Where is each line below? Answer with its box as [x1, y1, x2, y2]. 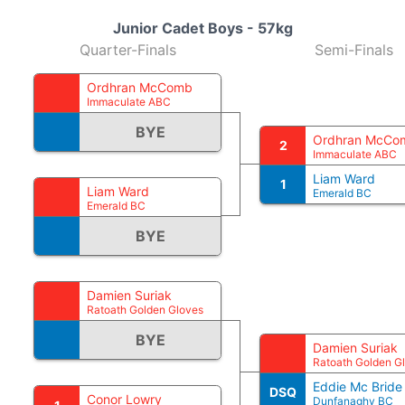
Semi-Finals [314, 41, 393, 59]
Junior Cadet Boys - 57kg [112, 19, 293, 37]
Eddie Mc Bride [313, 378, 402, 394]
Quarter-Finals [79, 41, 176, 59]
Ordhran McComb [87, 80, 193, 95]
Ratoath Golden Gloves [87, 303, 203, 316]
